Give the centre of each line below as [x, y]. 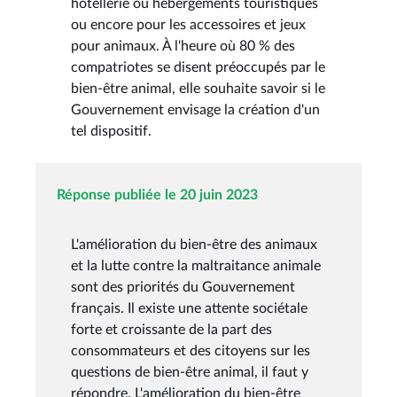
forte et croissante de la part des [171, 329]
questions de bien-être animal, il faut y [190, 372]
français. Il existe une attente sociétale [189, 308]
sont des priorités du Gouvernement [183, 287]
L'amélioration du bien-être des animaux [194, 244]
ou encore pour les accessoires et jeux [188, 24]
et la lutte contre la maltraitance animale [196, 265]
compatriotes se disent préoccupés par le [198, 67]
